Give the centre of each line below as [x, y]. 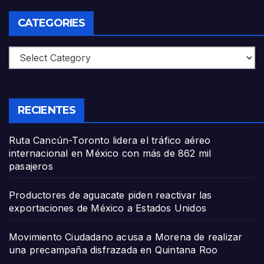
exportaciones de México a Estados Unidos [108, 208]
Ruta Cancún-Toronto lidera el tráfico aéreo [110, 140]
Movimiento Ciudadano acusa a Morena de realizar [126, 237]
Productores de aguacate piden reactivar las [110, 195]
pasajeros [31, 166]
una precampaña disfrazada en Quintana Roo [113, 250]
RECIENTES [47, 110]
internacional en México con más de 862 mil [110, 153]
